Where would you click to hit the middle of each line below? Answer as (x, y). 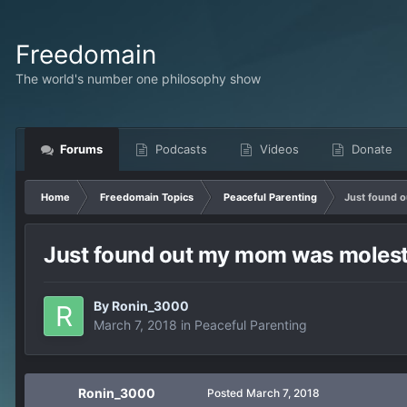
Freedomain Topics (147, 197)
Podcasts (179, 149)
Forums (80, 149)
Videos (278, 149)
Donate (370, 149)
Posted (227, 393)
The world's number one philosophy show (138, 78)
